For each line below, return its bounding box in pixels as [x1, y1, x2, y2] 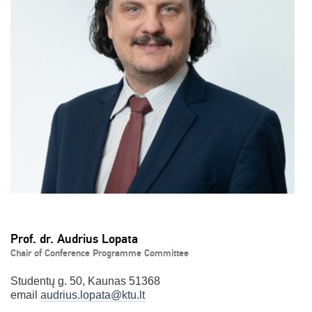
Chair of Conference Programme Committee [10, 247, 189, 259]
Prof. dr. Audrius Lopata [10, 231, 138, 247]
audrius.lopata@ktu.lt [40, 288, 145, 301]
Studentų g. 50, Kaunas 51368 [10, 274, 160, 287]
